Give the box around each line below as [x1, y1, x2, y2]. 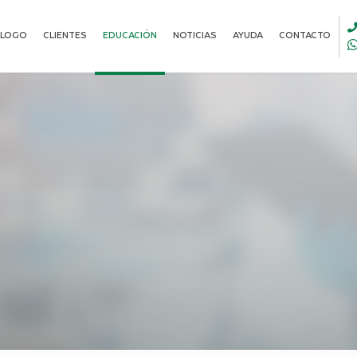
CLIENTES [43, 31, 87, 40]
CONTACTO [279, 31, 331, 40]
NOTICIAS [173, 31, 217, 40]
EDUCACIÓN [103, 31, 157, 40]
